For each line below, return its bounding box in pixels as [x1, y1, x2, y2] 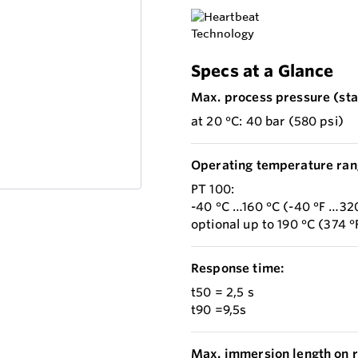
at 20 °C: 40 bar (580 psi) [191, 113, 344, 129]
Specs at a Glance [191, 61, 334, 81]
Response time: [191, 261, 284, 276]
